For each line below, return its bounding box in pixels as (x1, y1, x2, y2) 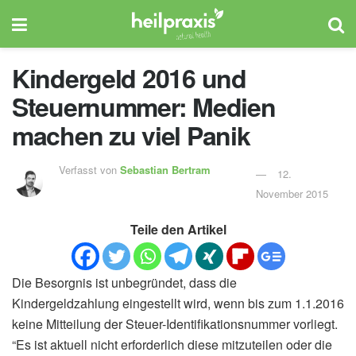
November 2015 (255, 185, 328, 201)
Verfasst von (58, 161, 120, 177)
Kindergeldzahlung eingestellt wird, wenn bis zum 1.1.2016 (12, 293, 344, 312)
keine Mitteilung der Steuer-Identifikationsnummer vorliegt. (12, 314, 338, 333)
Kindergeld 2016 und (12, 60, 246, 96)
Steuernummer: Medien (12, 88, 276, 125)
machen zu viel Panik (12, 117, 250, 153)
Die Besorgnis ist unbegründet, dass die (12, 273, 237, 292)
